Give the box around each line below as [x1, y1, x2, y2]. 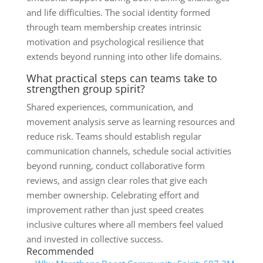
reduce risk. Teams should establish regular [26, 130, 201, 142]
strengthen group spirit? [26, 81, 145, 96]
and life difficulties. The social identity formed [26, 6, 210, 18]
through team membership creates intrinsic [26, 21, 201, 33]
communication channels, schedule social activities [26, 144, 231, 157]
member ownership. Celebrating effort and [26, 188, 199, 201]
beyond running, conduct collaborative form [26, 159, 205, 171]
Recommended [26, 244, 94, 258]
